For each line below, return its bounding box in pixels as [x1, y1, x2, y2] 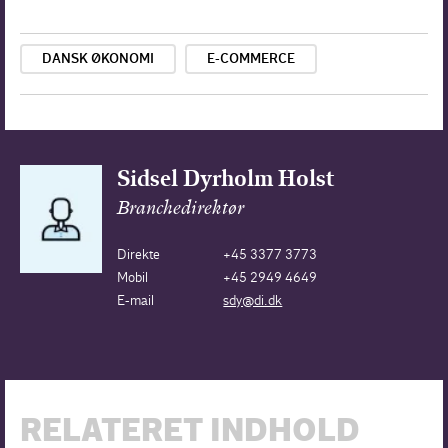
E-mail [116, 291, 154, 309]
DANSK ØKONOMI [42, 50, 154, 67]
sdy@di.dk [223, 291, 283, 309]
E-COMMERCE [207, 50, 295, 67]
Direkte [116, 245, 160, 263]
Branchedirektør [116, 199, 244, 219]
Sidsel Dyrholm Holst [116, 164, 334, 192]
